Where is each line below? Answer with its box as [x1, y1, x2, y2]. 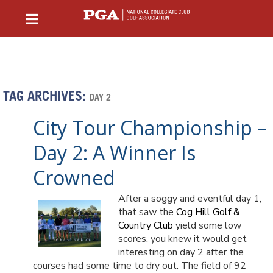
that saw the [118, 205, 176, 219]
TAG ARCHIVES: [3, 91, 90, 104]
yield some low [173, 219, 241, 232]
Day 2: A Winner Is [33, 140, 196, 166]
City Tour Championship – [33, 115, 266, 141]
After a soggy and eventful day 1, [118, 192, 261, 205]
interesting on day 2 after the [118, 246, 244, 259]
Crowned [33, 165, 115, 191]
